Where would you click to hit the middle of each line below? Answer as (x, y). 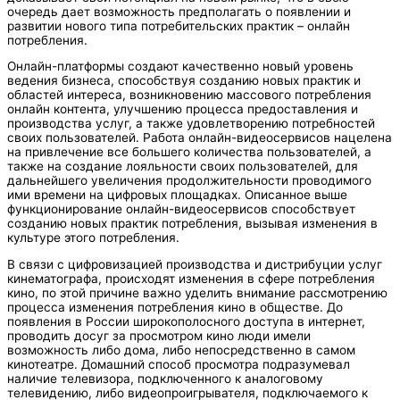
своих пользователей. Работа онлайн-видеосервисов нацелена (200, 138)
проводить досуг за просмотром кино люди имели (159, 335)
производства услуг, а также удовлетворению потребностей (191, 124)
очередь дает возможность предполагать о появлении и (179, 11)
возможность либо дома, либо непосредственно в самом (181, 350)
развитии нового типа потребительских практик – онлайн (179, 25)
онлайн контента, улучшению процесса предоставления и (183, 109)
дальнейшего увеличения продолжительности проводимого (189, 181)
